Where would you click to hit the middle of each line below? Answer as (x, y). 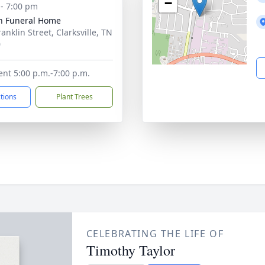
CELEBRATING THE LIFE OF (155, 234)
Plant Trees (74, 97)
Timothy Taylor (130, 250)
